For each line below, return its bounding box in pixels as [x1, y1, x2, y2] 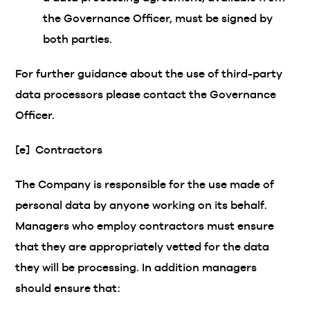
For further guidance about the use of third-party [15, 67, 283, 80]
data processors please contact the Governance [15, 88, 277, 101]
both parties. [43, 33, 113, 46]
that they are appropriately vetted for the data [15, 240, 270, 253]
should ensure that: [15, 282, 121, 295]
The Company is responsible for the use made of [15, 178, 275, 191]
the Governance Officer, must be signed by [43, 12, 273, 25]
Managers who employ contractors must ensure [15, 219, 275, 232]
